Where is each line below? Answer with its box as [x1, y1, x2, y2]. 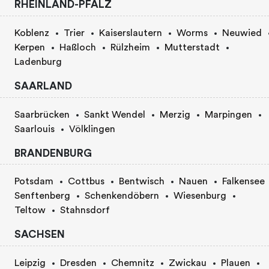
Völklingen [69, 124, 115, 134]
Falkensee [222, 177, 265, 187]
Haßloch [59, 42, 96, 52]
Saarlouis [14, 124, 55, 134]
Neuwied [222, 28, 262, 38]
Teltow [14, 205, 46, 216]
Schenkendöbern [85, 191, 159, 201]
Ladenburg [14, 56, 62, 67]
